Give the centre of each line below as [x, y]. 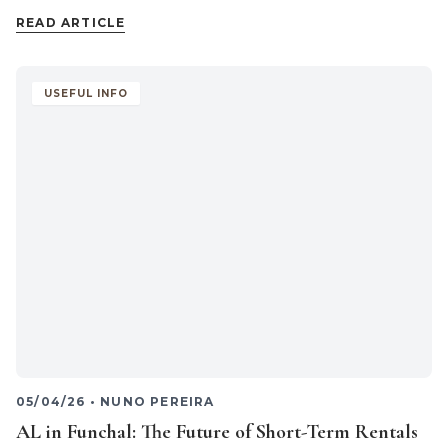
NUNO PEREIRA [157, 401]
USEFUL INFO [86, 93]
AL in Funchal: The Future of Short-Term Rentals [217, 432]
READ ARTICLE [71, 22]
